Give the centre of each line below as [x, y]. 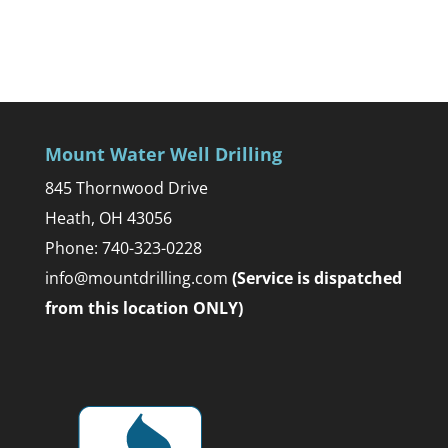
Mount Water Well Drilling [163, 154]
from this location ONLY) [143, 308]
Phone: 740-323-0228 [123, 248]
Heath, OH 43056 [108, 218]
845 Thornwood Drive [126, 188]
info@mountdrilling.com [138, 278]
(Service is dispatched [316, 278]
